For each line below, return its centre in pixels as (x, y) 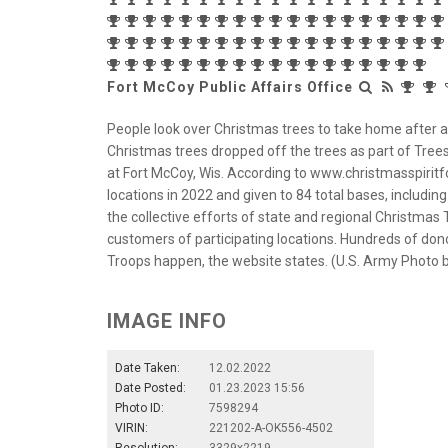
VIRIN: (131, 427)
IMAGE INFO (167, 320)
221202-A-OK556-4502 (271, 427)
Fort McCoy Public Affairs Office (230, 86)
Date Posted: (150, 387)
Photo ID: (139, 407)
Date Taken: (147, 367)
